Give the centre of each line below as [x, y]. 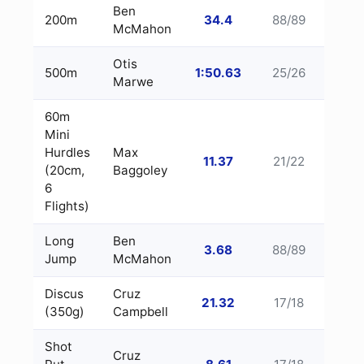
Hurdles [67, 152]
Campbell [141, 312]
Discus [64, 294]
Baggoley [140, 170]
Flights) [67, 206]
